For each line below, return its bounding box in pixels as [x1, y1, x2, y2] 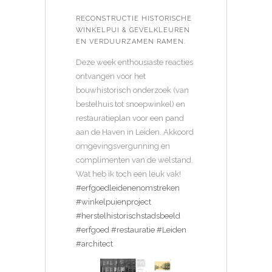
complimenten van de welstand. [76, 155, 193, 165]
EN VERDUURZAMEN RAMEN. [76, 37, 186, 46]
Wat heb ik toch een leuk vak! [76, 169, 181, 178]
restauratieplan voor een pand [76, 113, 184, 123]
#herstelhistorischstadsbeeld [76, 211, 180, 220]
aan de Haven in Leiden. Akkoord [76, 127, 194, 137]
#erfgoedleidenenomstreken [76, 183, 180, 192]
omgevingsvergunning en [76, 141, 170, 151]
